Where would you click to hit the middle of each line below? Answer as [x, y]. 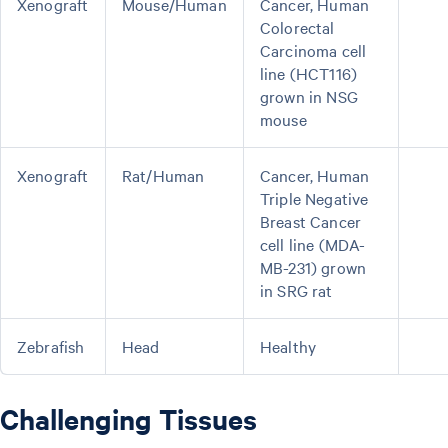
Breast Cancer [310, 221]
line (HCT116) [308, 73]
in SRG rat [296, 290]
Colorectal [297, 27]
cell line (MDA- [313, 244]
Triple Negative [314, 198]
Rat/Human [163, 175]
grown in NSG [309, 96]
